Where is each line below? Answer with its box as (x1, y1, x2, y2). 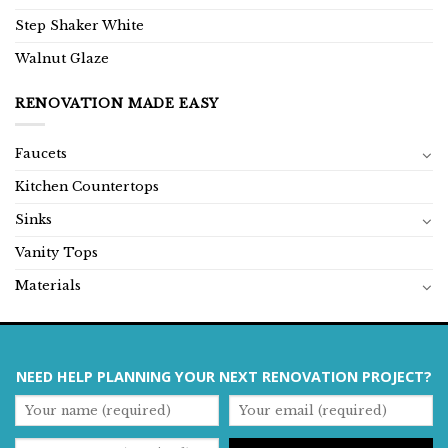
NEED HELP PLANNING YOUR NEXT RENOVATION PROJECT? (16, 366, 432, 386)
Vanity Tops (15, 245, 98, 261)
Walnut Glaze (15, 51, 109, 67)
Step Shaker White (15, 18, 144, 34)
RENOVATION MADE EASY (15, 96, 219, 112)
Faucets (15, 146, 67, 162)
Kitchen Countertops (15, 179, 159, 195)
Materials (15, 278, 81, 294)
